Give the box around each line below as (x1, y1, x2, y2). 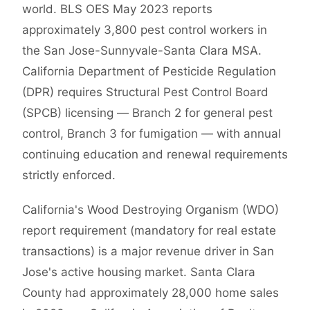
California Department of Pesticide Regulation (22, 64, 276, 79)
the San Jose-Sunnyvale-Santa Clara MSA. (22, 44, 262, 58)
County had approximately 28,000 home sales (22, 286, 279, 300)
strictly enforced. (22, 168, 116, 183)
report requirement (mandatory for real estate (22, 224, 276, 238)
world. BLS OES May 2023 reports (22, 2, 212, 17)
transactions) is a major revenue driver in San (22, 244, 274, 259)
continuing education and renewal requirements (22, 147, 288, 162)
